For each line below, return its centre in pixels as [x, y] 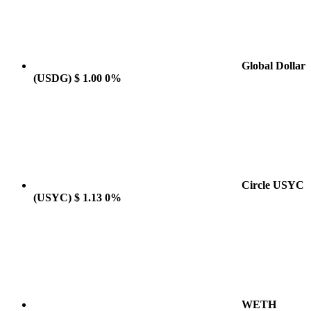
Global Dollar [274, 66]
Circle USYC [273, 185]
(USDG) [52, 78]
